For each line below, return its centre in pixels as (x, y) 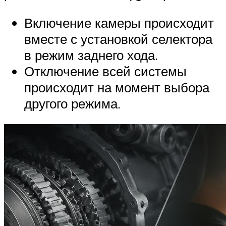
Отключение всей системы (105, 71)
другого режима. (72, 103)
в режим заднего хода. (91, 55)
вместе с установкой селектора (118, 39)
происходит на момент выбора (117, 87)
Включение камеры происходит (119, 22)
